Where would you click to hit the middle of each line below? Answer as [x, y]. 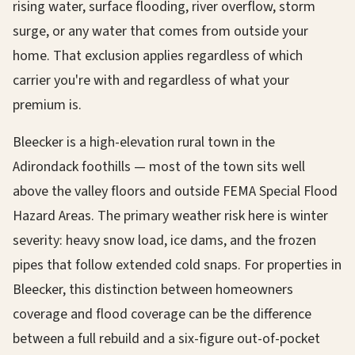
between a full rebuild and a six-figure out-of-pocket [166, 339]
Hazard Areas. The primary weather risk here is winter [170, 216]
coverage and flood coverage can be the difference [162, 314]
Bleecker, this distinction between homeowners [153, 290]
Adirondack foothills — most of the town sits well [159, 167]
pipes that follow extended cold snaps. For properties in [177, 265]
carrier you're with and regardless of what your [151, 80]
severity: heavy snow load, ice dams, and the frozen [164, 240]
